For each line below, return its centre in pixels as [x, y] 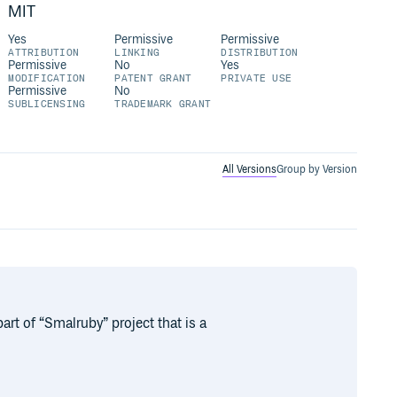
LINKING [137, 53]
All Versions [249, 169]
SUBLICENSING [47, 104]
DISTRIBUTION [260, 53]
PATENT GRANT [153, 78]
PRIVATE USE [257, 78]
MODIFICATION [47, 78]
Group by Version [316, 169]
